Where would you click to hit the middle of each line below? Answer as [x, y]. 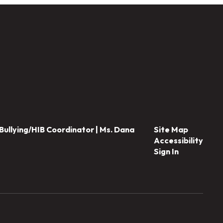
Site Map [171, 129]
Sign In [166, 151]
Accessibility [178, 140]
